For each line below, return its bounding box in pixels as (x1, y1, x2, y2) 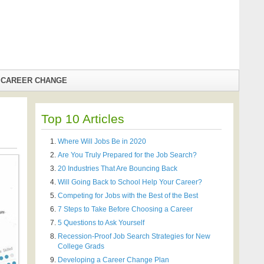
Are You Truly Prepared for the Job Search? (58, 150, 197, 159)
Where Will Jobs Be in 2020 (58, 137, 146, 146)
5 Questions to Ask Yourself (58, 218, 144, 227)
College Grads (58, 242, 104, 250)
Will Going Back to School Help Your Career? (58, 177, 202, 186)
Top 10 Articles (41, 111, 124, 126)
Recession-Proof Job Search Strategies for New (58, 232, 210, 240)
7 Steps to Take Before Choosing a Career (58, 204, 193, 213)
